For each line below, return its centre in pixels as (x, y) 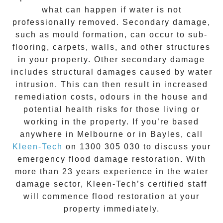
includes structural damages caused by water (111, 72)
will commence (58, 196)
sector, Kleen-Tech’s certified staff (130, 184)
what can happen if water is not (111, 9)
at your (183, 196)
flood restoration (129, 196)
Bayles (166, 134)
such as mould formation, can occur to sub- (111, 34)
